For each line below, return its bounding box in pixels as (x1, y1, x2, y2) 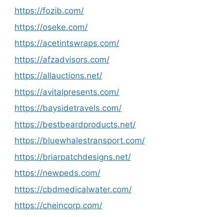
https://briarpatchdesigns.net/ (15, 152, 131, 162)
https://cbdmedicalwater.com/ (15, 184, 132, 194)
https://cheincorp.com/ (15, 201, 102, 210)
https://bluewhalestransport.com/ (15, 136, 145, 145)
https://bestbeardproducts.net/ (15, 119, 136, 129)
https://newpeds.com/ (15, 168, 100, 178)
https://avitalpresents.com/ (15, 87, 119, 97)
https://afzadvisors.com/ (15, 54, 109, 64)
